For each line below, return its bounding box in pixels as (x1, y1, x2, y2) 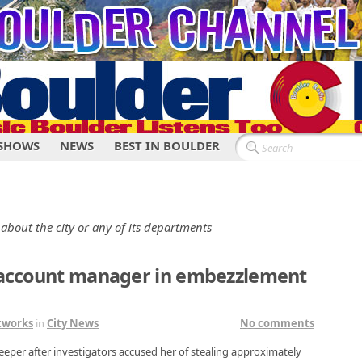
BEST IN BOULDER (114, 137, 220, 154)
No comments (240, 315, 314, 330)
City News (47, 315, 99, 330)
